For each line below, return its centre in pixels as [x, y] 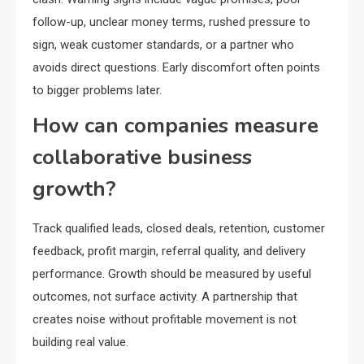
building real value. [80, 342]
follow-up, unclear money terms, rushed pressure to [171, 22]
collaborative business [142, 158]
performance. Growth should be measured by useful [172, 274]
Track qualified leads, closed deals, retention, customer [179, 229]
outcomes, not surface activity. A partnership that [165, 297]
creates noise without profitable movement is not [165, 320]
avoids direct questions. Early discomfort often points [176, 68]
